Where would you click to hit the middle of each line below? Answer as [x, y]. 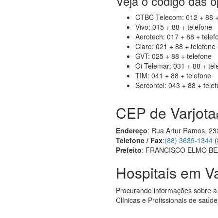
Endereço [132, 130]
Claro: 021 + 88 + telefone [176, 46]
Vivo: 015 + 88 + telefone [174, 27]
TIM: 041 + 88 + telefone [173, 75]
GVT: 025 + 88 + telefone [174, 56]
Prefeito [129, 150]
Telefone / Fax [139, 140]
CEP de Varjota [166, 113]
